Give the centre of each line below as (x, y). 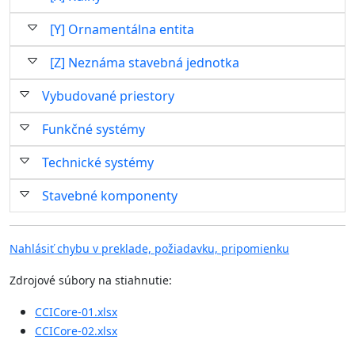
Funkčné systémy (94, 129)
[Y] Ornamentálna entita (122, 29)
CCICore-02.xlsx (76, 331)
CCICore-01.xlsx (76, 312)
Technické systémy (98, 162)
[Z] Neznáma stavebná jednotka (145, 63)
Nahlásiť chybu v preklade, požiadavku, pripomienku (149, 248)
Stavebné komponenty (110, 196)
